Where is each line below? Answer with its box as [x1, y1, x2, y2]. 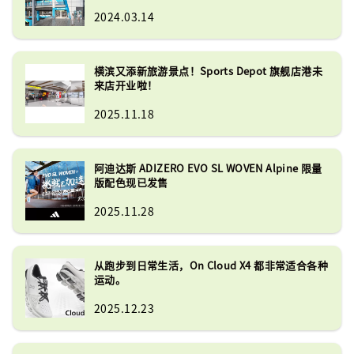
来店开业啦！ [94, 77, 158, 92]
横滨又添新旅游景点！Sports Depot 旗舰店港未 [94, 62, 322, 78]
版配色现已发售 [94, 174, 168, 190]
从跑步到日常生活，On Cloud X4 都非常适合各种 [94, 257, 328, 273]
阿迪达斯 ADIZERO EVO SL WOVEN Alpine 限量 [94, 160, 322, 175]
